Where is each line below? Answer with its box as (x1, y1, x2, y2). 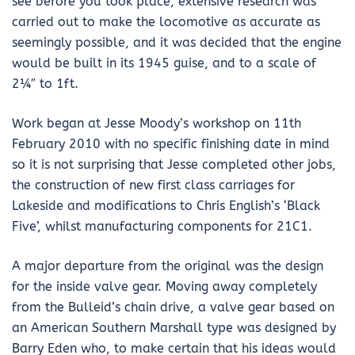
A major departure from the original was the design (12, 258, 323, 274)
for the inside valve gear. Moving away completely (12, 279, 317, 295)
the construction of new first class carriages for (12, 177, 295, 193)
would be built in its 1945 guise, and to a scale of (12, 55, 316, 71)
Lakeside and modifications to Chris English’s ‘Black (12, 198, 320, 214)
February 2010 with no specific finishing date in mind (12, 136, 330, 152)
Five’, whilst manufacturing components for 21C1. (12, 219, 312, 235)
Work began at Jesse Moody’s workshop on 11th (12, 116, 301, 132)
